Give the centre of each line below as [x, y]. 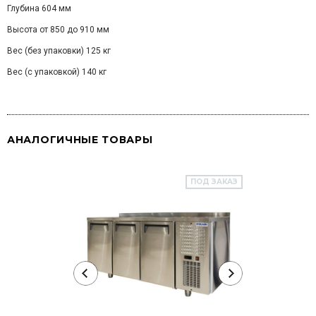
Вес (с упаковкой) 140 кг [57, 72]
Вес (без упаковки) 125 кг [59, 51]
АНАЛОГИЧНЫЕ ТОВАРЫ [80, 140]
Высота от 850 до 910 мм [58, 30]
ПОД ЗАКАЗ [214, 182]
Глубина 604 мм [39, 8]
